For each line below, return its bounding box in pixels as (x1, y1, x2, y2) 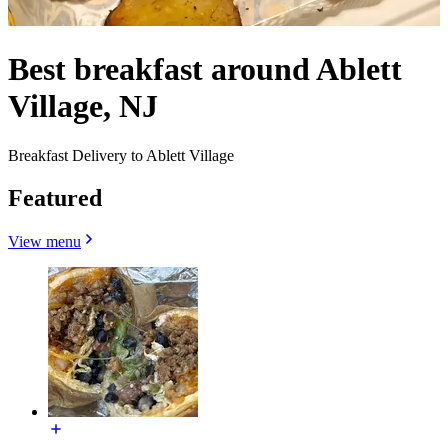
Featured (8, 184, 102, 211)
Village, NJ (8, 88, 158, 125)
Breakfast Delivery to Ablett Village (8, 146, 234, 164)
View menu (8, 233, 81, 251)
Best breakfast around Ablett (8, 51, 402, 88)
